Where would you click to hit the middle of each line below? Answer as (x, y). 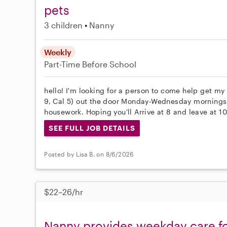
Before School (109, 64)
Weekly (58, 52)
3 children (64, 25)
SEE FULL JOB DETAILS (92, 128)
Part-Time (63, 64)
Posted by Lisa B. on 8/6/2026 (89, 154)
